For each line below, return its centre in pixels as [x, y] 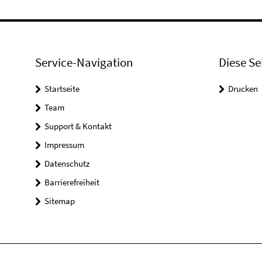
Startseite [62, 89]
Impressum [64, 145]
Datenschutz [67, 163]
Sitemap [60, 201]
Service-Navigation [84, 62]
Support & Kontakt [78, 126]
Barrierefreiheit [72, 182]
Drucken [243, 89]
